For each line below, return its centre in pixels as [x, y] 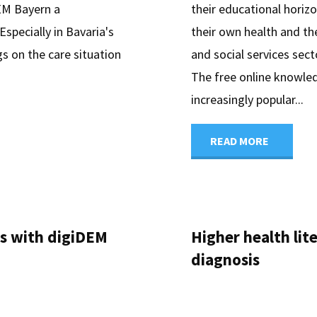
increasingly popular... [247, 99]
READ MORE [239, 140]
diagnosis [225, 260]
